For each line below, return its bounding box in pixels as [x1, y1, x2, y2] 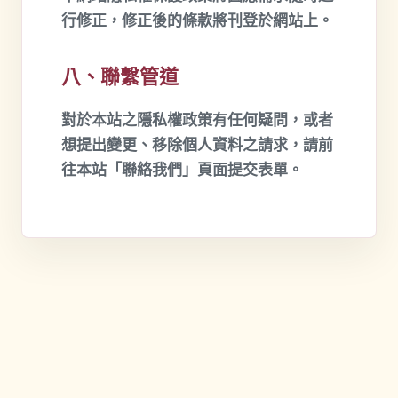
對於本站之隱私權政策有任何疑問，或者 [61, 112, 333, 129]
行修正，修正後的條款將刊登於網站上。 [61, 12, 333, 29]
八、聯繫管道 [61, 66, 179, 88]
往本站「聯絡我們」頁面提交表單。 [61, 162, 303, 179]
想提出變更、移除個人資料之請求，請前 [61, 137, 333, 154]
